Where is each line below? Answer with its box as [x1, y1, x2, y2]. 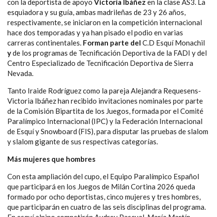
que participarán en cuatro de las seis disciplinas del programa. [7, 202, 206, 211]
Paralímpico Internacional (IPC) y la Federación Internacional [7, 116, 202, 125]
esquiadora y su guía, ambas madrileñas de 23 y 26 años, [7, 7, 186, 16]
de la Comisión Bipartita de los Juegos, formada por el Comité [7, 106, 203, 115]
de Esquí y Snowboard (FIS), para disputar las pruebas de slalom [7, 126, 208, 136]
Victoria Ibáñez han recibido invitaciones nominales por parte [7, 96, 203, 105]
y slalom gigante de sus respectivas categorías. [7, 137, 158, 146]
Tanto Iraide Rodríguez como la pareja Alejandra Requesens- [7, 86, 201, 95]
